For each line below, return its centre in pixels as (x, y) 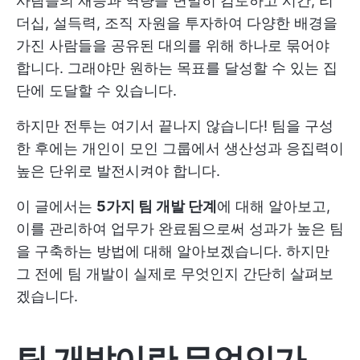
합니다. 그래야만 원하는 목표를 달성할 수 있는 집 (177, 68)
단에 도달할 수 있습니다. (96, 90)
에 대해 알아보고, (274, 206)
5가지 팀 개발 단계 (157, 206)
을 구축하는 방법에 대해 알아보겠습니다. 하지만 (173, 251)
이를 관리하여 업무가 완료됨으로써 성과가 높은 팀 (180, 229)
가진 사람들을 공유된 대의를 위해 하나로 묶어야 (173, 45)
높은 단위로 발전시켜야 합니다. (118, 171)
